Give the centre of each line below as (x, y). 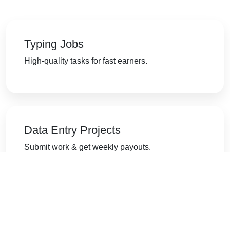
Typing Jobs (54, 44)
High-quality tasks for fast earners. (86, 61)
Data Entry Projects (72, 130)
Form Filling (53, 216)
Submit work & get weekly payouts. (88, 147)
